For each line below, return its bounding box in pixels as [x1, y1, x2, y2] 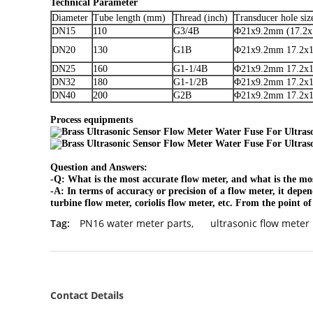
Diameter [52, 13, 88, 23]
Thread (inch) [173, 13, 228, 23]
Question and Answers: [50, 162, 147, 173]
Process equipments [50, 115, 133, 125]
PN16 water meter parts [80, 217, 191, 230]
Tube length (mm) [93, 13, 166, 23]
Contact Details [50, 289, 124, 302]
